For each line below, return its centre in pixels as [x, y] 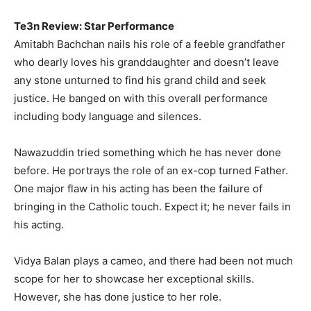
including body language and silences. [108, 117]
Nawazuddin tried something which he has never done [148, 153]
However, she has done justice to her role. [118, 297]
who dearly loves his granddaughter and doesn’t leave [146, 62]
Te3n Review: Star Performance [94, 26]
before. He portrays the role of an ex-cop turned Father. [151, 171]
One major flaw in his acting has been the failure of [138, 189]
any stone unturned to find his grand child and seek [140, 81]
